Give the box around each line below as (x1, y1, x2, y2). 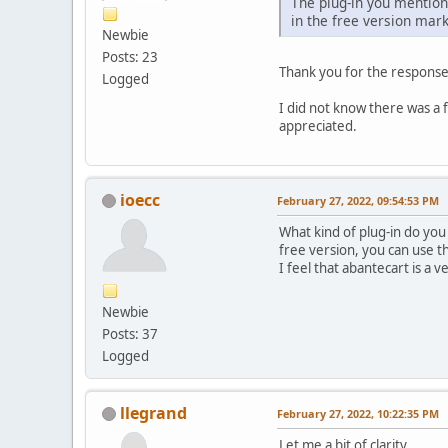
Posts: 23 (102, 47, 158, 66)
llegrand (120, 401, 187, 424)
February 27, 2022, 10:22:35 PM (277, 405, 439, 421)
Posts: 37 (102, 324, 158, 343)
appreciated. (279, 116, 357, 135)
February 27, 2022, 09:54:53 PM (277, 192, 439, 208)
